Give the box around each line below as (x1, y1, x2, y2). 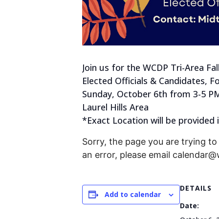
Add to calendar (105, 190, 161, 199)
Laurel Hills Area (82, 101, 149, 113)
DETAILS (180, 183, 212, 193)
